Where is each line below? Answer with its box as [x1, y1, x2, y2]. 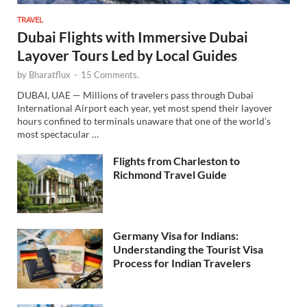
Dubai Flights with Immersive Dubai [17, 27, 248, 45]
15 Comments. [81, 69, 139, 80]
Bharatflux [29, 69, 71, 80]
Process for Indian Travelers [113, 256, 251, 270]
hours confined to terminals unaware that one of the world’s [17, 115, 271, 127]
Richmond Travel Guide [113, 168, 227, 182]
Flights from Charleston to [113, 154, 240, 168]
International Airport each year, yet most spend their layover [17, 102, 273, 114]
